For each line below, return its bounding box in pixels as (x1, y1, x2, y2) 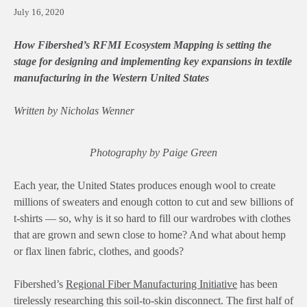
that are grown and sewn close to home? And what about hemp (14, 229, 286, 241)
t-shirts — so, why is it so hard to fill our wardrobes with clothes (14, 212, 291, 225)
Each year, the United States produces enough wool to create (14, 180, 275, 192)
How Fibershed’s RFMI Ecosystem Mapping (14, 39, 217, 51)
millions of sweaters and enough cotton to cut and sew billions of (14, 196, 293, 208)
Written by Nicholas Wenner (14, 105, 134, 117)
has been (237, 278, 278, 291)
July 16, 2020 (14, 8, 64, 18)
